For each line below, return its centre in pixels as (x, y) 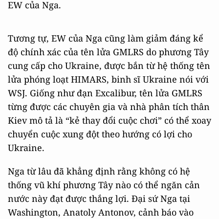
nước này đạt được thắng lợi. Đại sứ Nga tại (99, 198)
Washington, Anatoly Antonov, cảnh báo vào (101, 212)
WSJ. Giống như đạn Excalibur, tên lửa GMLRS (105, 93)
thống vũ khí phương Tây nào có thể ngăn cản (104, 185)
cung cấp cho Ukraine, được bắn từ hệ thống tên (109, 66)
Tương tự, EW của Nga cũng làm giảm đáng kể (106, 38)
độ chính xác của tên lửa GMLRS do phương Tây (108, 52)
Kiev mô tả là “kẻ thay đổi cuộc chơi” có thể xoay (109, 120)
